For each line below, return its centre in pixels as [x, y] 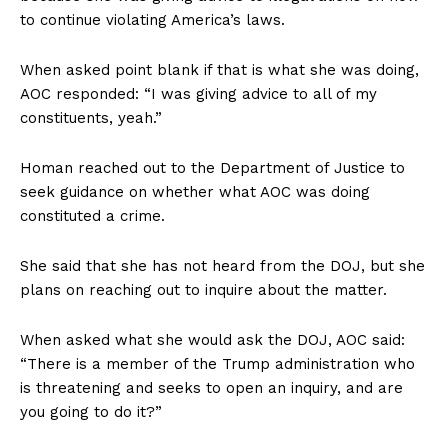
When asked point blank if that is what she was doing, [219, 69]
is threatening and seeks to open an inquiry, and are [211, 387]
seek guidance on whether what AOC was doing [195, 191]
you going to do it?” [91, 411]
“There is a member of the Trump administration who [217, 363]
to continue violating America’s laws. [152, 19]
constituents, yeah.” [91, 117]
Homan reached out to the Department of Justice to [212, 167]
